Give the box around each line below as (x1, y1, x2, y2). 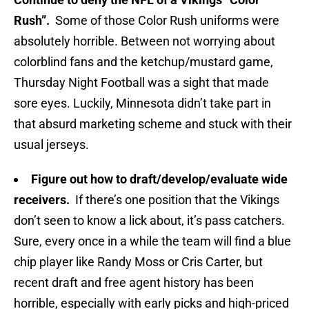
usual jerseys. (14, 137, 89, 152)
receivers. (14, 192, 70, 208)
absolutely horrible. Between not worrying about (14, 34, 275, 49)
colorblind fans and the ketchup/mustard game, (14, 54, 273, 70)
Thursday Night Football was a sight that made (14, 75, 269, 90)
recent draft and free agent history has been (14, 275, 254, 290)
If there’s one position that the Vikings (70, 192, 279, 208)
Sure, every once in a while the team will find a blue (14, 234, 291, 249)
